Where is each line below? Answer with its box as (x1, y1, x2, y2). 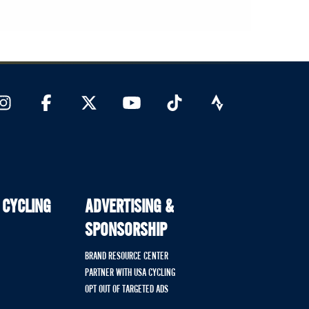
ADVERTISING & (84, 199, 174, 217)
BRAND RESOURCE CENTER (84, 252, 168, 262)
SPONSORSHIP (84, 223, 167, 240)
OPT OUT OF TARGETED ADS (84, 285, 168, 295)
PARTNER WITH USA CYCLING (84, 268, 175, 279)
